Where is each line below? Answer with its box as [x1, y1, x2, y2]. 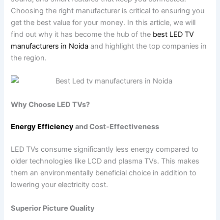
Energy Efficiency [11, 122, 74, 132]
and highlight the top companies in [90, 41, 207, 51]
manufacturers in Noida [11, 41, 89, 51]
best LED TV [153, 29, 194, 39]
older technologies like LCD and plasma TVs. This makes [11, 157, 200, 166]
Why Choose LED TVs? [11, 100, 90, 109]
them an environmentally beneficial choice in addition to [11, 168, 197, 178]
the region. [11, 53, 47, 62]
